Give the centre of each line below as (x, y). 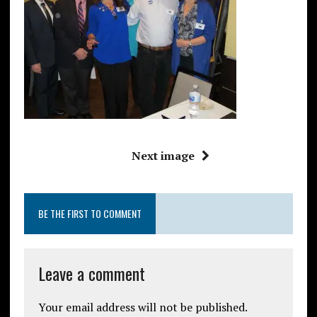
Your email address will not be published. (143, 307)
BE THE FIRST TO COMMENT (90, 213)
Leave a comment (91, 273)
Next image (163, 155)
